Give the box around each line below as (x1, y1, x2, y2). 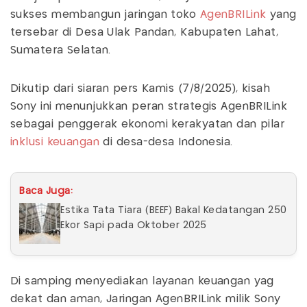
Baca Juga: (19, 186, 73, 197)
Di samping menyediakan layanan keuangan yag (10, 276, 274, 287)
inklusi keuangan (10, 137, 100, 148)
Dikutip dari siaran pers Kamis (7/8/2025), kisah (10, 84, 271, 95)
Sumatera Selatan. (10, 45, 114, 56)
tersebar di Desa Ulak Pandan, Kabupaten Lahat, (10, 27, 279, 38)
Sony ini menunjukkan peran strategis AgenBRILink (10, 101, 288, 112)
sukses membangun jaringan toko (10, 10, 200, 21)
